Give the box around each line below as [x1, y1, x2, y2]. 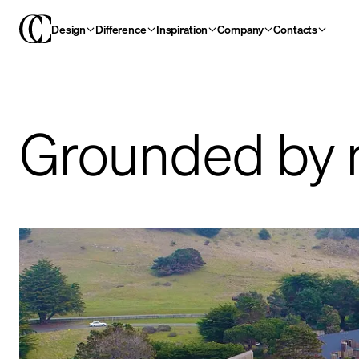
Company [217, 21, 264, 37]
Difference [95, 21, 147, 37]
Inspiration [155, 21, 208, 37]
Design [51, 21, 87, 37]
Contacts [273, 21, 318, 37]
